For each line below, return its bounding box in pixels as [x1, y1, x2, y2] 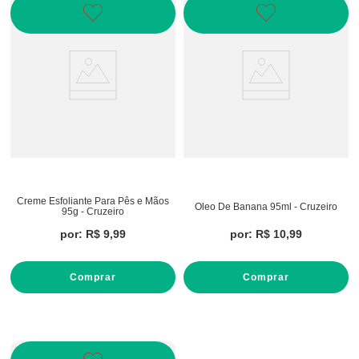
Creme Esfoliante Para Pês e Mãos [17, 196, 169, 207]
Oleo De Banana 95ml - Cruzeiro [195, 200, 337, 212]
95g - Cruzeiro [62, 206, 124, 217]
